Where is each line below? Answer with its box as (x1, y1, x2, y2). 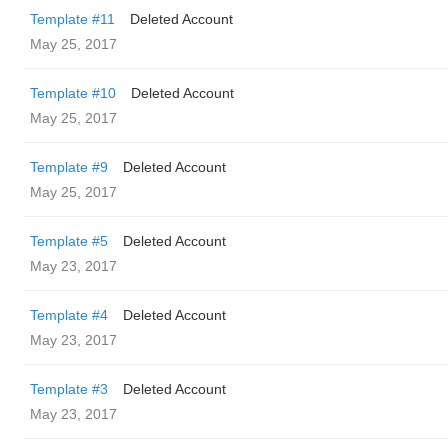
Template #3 (30, 381, 108, 397)
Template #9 (30, 159, 108, 175)
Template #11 (30, 11, 115, 27)
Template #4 (30, 307, 108, 323)
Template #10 (30, 85, 116, 101)
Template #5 (30, 233, 108, 249)
